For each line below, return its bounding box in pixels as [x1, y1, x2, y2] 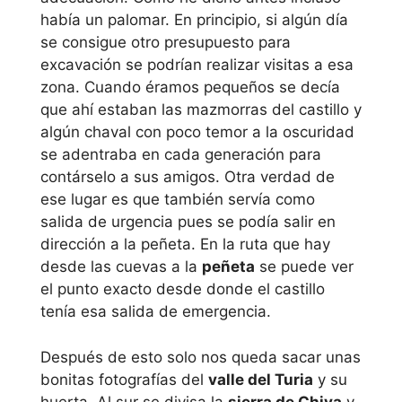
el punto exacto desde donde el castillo [40, 280, 325, 299]
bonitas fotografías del [40, 370, 208, 389]
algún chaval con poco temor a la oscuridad [40, 123, 354, 142]
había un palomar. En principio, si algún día [40, 11, 348, 30]
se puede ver [255, 258, 354, 276]
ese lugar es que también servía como [40, 190, 315, 209]
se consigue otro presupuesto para [40, 33, 291, 52]
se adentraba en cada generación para [40, 145, 321, 164]
